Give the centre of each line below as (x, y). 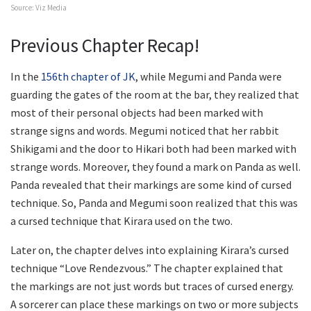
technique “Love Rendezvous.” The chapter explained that (147, 268)
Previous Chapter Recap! (105, 45)
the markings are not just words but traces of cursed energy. (152, 286)
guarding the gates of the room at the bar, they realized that (155, 94)
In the (26, 76)
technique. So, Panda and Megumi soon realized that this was (154, 202)
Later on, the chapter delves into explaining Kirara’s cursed (150, 250)
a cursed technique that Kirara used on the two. (121, 220)
